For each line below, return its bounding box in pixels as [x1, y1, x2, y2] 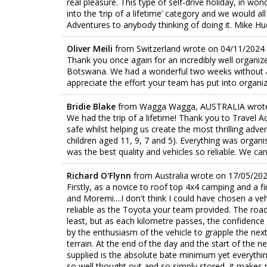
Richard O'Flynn [67, 169, 133, 181]
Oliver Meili [67, 42, 115, 54]
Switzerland [136, 42, 181, 54]
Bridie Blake [67, 100, 118, 112]
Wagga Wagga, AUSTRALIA [139, 100, 245, 112]
